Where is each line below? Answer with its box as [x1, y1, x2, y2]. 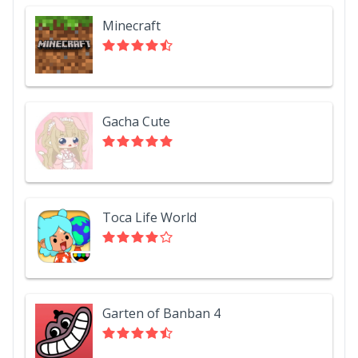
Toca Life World [102, 208, 197, 226]
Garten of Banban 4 [102, 304, 221, 322]
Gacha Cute [102, 112, 170, 130]
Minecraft [102, 16, 161, 34]
